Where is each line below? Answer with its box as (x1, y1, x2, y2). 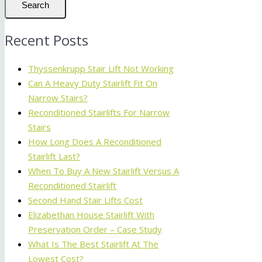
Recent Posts (5, 30, 88, 50)
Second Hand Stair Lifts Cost (28, 194, 143, 206)
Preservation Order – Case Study (28, 223, 162, 236)
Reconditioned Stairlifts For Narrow (28, 106, 170, 119)
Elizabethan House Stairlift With (28, 209, 154, 221)
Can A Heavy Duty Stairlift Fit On (28, 77, 157, 89)
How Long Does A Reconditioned (28, 136, 161, 148)
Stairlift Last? (28, 150, 80, 163)
